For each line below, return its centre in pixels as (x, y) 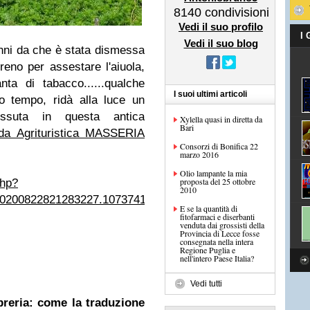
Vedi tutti (206, 284)
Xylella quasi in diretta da (221, 119)
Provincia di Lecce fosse (220, 233)
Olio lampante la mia (213, 173)
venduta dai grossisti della (222, 225)
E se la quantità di (209, 208)
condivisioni (235, 12)
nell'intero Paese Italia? (217, 258)
